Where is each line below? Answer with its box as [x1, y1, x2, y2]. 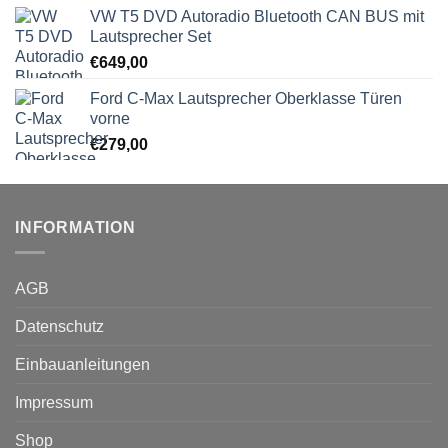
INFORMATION [15, 219, 136, 237]
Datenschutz [15, 317, 104, 335]
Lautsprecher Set [90, 28, 211, 46]
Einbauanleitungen [15, 355, 150, 373]
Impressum [15, 393, 93, 411]
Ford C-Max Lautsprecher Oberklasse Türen [90, 90, 402, 108]
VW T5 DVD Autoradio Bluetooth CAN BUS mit [90, 8, 424, 26]
